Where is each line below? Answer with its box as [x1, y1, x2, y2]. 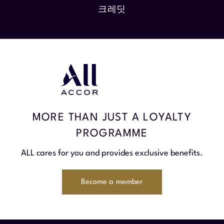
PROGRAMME [76, 128, 148, 139]
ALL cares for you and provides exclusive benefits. [21, 149, 203, 157]
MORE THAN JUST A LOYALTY [32, 112, 192, 123]
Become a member [81, 178, 143, 186]
